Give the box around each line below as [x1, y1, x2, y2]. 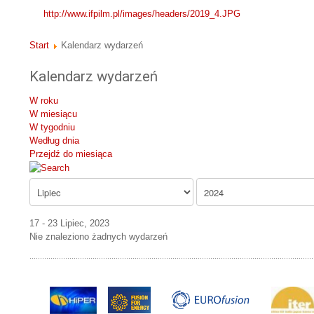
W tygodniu [29, 122, 75, 133]
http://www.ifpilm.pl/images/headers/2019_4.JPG [43, 8, 241, 20]
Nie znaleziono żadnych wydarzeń [29, 231, 168, 243]
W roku [29, 95, 58, 107]
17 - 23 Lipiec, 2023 [29, 218, 109, 229]
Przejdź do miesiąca [29, 149, 112, 160]
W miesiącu [29, 109, 77, 120]
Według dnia [29, 135, 79, 146]
